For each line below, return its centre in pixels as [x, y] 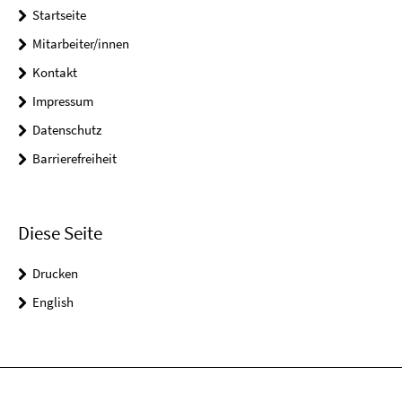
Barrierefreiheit [74, 159]
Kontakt [55, 73]
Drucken [55, 273]
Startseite [59, 15]
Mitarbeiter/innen [81, 44]
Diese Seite [60, 232]
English [53, 301]
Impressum [63, 101]
